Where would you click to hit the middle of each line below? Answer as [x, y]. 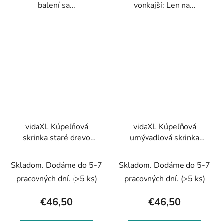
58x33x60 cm [56, 148]
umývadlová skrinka [165, 137]
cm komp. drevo [165, 159]
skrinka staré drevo [56, 137]
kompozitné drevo [56, 159]
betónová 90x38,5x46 [165, 148]
